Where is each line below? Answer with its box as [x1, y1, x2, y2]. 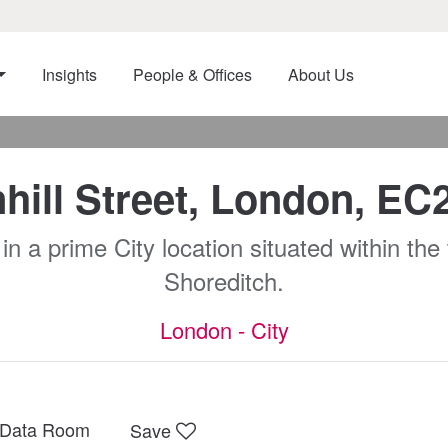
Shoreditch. [164, 263, 284, 298]
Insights [41, 63, 97, 86]
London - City [159, 314, 289, 345]
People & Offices [132, 63, 252, 86]
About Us [287, 63, 354, 86]
